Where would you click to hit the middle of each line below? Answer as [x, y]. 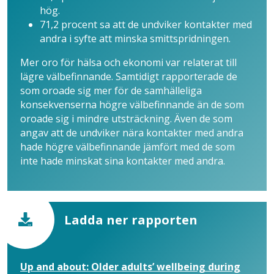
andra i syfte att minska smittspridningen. [135, 38]
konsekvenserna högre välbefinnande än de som [132, 104]
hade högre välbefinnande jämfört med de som [128, 146]
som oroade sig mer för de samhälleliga [111, 90]
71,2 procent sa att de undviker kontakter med [146, 24]
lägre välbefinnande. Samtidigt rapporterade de [129, 76]
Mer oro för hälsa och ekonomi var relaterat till [128, 62]
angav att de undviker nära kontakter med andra [132, 132]
